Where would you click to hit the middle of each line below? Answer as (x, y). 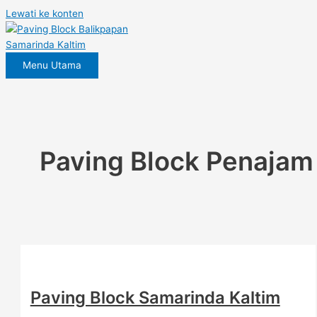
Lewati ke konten (45, 13)
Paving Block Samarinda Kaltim (155, 297)
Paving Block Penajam (177, 161)
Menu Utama (52, 65)
